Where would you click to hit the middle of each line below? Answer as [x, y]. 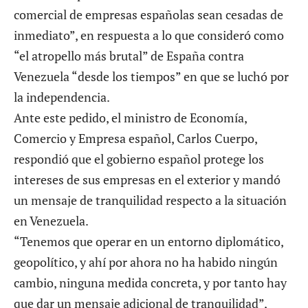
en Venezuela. [51, 220]
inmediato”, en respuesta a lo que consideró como [149, 35]
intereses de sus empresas [85, 179]
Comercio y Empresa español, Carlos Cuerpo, [135, 138]
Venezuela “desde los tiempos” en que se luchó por [151, 76]
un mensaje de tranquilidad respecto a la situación [150, 200]
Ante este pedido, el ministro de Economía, [130, 117]
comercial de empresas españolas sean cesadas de [148, 14]
